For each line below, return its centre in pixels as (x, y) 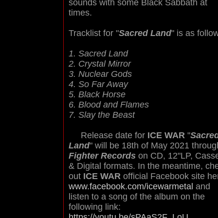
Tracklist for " (94, 33)
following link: (95, 207)
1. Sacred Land (98, 54)
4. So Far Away (98, 84)
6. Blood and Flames (109, 105)
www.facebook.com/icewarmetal (131, 186)
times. (80, 13)
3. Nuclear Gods (100, 74)
